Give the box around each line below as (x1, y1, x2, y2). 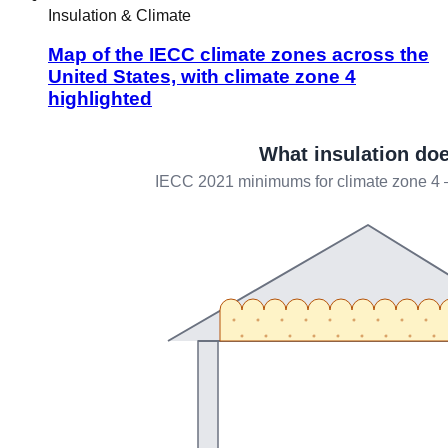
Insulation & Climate (48, 7, 191, 25)
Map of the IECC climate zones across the (48, 43, 429, 65)
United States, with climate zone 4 (48, 65, 356, 87)
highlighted (48, 87, 152, 109)
